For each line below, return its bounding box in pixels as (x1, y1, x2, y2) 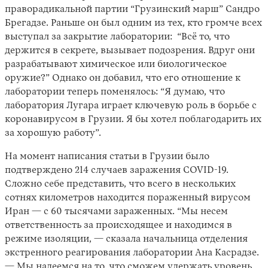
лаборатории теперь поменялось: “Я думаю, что (5, 87, 225, 98)
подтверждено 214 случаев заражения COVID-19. (5, 166, 229, 176)
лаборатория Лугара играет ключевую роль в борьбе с (5, 101, 257, 111)
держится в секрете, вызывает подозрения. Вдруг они (5, 46, 255, 56)
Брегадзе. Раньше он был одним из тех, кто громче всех (5, 19, 262, 29)
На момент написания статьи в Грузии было (5, 152, 209, 162)
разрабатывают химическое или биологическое (5, 60, 227, 70)
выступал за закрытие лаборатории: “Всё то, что (5, 32, 230, 42)
